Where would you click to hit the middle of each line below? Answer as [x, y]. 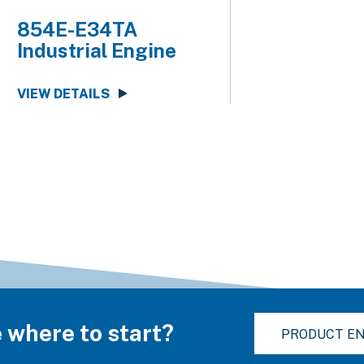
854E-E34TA [77, 30]
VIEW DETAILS [63, 93]
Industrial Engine [96, 51]
